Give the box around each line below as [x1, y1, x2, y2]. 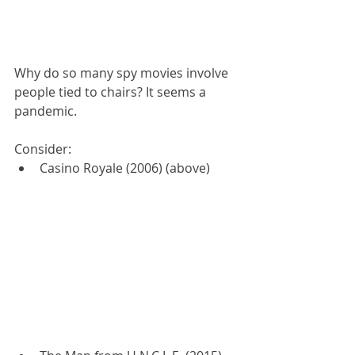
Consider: [14, 140, 71, 158]
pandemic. [14, 102, 77, 120]
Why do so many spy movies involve [14, 64, 231, 82]
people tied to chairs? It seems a [14, 83, 209, 101]
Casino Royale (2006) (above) [40, 159, 210, 177]
